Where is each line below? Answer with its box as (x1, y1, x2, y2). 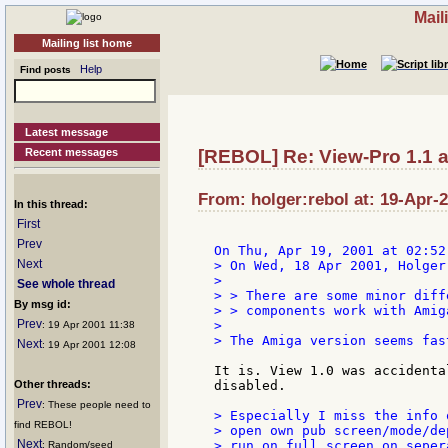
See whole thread (17, 277, 115, 291)
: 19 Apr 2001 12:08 (42, 339, 136, 350)
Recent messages (25, 146, 119, 158)
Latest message (25, 126, 109, 138)
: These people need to (42, 399, 151, 410)
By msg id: (14, 298, 71, 310)
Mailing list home (42, 37, 132, 49)
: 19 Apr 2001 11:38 (42, 319, 135, 330)
